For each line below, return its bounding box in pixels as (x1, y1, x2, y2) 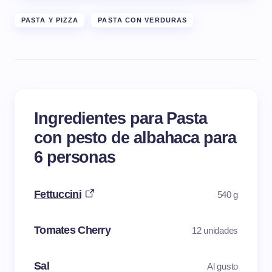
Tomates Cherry (34, 224, 110, 237)
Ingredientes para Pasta (34, 109, 207, 128)
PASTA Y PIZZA (21, 16, 79, 24)
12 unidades (192, 225, 238, 236)
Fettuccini (34, 188, 81, 201)
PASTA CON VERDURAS (98, 16, 188, 24)
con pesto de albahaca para (34, 128, 236, 148)
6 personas (34, 148, 116, 167)
